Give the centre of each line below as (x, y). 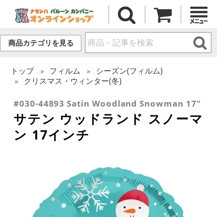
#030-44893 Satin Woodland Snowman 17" (107, 103)
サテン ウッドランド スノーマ (109, 118)
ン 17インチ (52, 134)
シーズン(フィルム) (130, 70)
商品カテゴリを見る (41, 43)
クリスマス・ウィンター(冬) (73, 81)
